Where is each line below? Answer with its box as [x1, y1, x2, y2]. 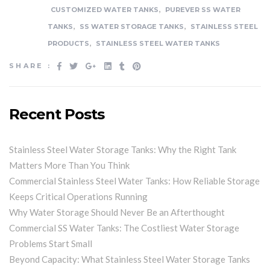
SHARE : [9, 61, 52, 70]
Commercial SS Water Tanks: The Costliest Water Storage [9, 222, 239, 233]
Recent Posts [9, 105, 105, 123]
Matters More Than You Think [9, 159, 130, 171]
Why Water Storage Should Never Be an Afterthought [9, 206, 225, 218]
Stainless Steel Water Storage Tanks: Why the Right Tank [9, 143, 236, 155]
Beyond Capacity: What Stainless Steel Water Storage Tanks [9, 253, 250, 265]
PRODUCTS [47, 39, 89, 48]
